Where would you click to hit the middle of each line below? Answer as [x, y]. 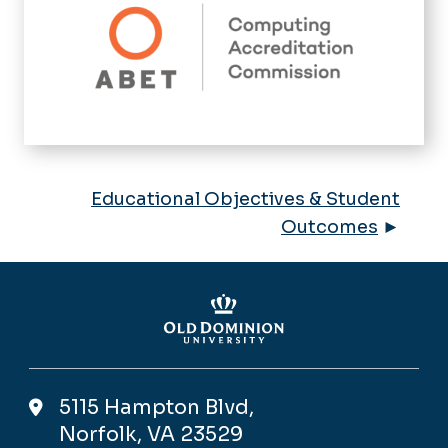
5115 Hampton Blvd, [156, 407]
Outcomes [329, 226]
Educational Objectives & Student [245, 198]
